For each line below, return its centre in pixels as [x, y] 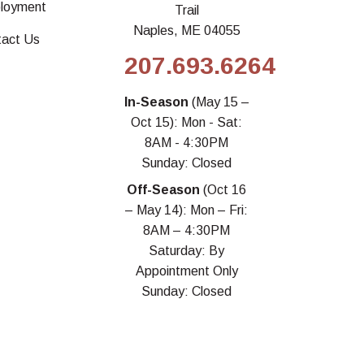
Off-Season [164, 190]
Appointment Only [186, 271]
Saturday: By [187, 251]
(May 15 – [220, 102]
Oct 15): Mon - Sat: [187, 123]
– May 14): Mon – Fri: [187, 210]
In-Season [158, 102]
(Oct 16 [223, 190]
